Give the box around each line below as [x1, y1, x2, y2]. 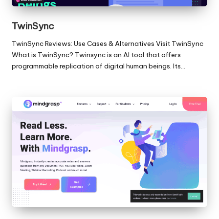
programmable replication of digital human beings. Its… [12, 62, 185, 71]
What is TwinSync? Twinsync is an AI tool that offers [12, 50, 181, 60]
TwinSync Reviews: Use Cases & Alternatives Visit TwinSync [12, 39, 203, 48]
